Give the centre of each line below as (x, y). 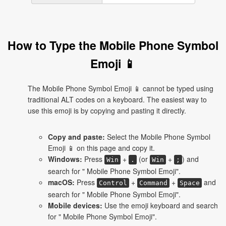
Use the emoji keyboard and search (160, 205)
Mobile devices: (75, 205)
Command (153, 183)
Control (113, 183)
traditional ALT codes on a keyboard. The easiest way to (117, 99)
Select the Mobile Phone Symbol (158, 137)
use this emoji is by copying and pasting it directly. (107, 110)
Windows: (65, 159)
